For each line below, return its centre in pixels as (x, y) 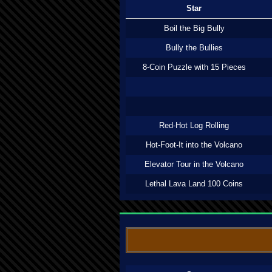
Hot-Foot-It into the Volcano (194, 145)
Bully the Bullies (194, 48)
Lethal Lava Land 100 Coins (194, 184)
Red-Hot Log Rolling (194, 125)
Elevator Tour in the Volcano (194, 164)
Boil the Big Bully (194, 28)
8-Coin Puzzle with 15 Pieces (194, 67)
